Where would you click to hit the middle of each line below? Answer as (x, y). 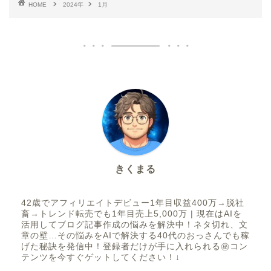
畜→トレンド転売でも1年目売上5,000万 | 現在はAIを (132, 214)
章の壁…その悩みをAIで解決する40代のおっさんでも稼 (135, 235)
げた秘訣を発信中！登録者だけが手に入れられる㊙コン (135, 246)
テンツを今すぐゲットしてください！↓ (101, 257)
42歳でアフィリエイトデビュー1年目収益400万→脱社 (133, 203)
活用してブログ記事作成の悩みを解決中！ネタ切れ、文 (135, 224)
